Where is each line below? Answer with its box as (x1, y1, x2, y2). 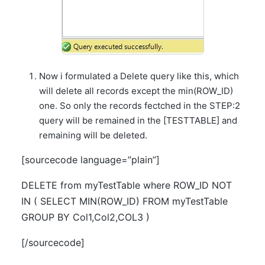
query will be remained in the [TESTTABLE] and (39, 115, 237, 126)
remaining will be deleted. (39, 130, 147, 141)
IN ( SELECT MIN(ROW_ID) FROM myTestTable (21, 195, 228, 207)
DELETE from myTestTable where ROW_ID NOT (21, 179, 232, 191)
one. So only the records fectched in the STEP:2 (39, 100, 240, 111)
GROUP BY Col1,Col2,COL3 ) (21, 211, 150, 223)
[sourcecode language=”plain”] (21, 154, 160, 166)
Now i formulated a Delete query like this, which (39, 70, 239, 82)
